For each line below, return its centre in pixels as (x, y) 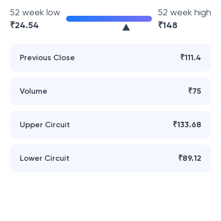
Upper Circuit (45, 125)
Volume (34, 91)
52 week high (184, 12)
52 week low (35, 12)
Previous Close (47, 57)
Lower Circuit (45, 158)
